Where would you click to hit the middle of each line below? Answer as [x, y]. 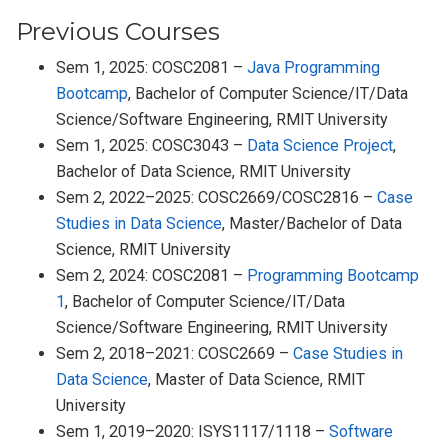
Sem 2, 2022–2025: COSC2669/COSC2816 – [217, 198]
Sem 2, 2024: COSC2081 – [152, 276]
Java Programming [314, 68]
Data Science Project [320, 146]
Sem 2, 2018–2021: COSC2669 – [175, 354]
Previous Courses [118, 32]
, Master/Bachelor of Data [312, 224]
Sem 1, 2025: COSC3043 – [152, 146]
